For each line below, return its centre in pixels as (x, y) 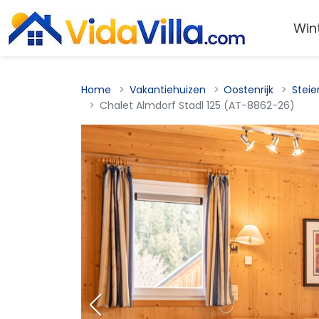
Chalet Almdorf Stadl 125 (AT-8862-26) (197, 105)
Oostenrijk (249, 90)
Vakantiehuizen (167, 90)
